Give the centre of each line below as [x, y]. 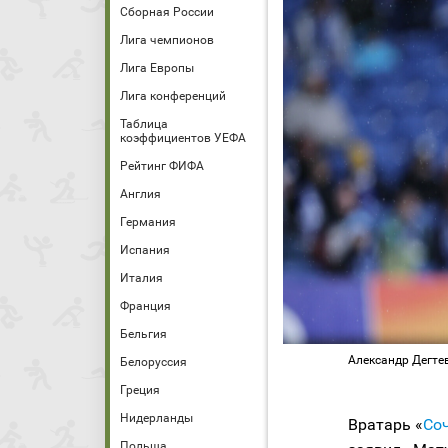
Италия [141, 278]
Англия [140, 194]
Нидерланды [156, 418]
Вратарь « [385, 425]
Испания [145, 250]
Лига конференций [173, 96]
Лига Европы [157, 68]
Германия [148, 222]
